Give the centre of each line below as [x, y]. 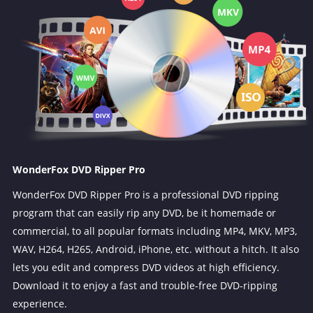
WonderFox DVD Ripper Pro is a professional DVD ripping [145, 195]
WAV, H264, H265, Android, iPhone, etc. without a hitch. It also [155, 249]
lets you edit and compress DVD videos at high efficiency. [146, 268]
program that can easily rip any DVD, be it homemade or [144, 213]
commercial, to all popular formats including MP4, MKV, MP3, [154, 231]
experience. [39, 304]
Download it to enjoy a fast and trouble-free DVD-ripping [145, 286]
